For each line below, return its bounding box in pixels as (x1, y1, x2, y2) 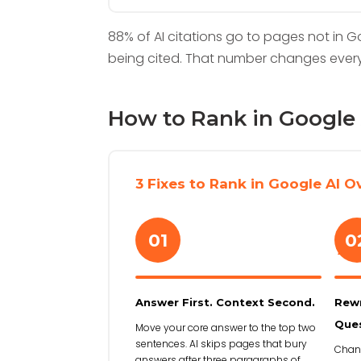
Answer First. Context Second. (135, 296, 315, 309)
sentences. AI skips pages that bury (135, 337, 307, 351)
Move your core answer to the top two (135, 321, 316, 335)
